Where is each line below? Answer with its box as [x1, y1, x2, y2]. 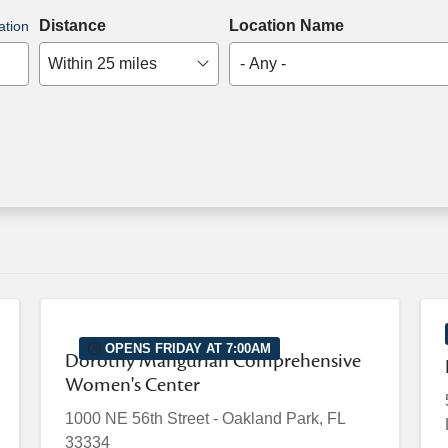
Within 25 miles [48, 55, 158, 72]
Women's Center [65, 372, 200, 398]
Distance [39, 17, 107, 34]
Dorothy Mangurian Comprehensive [65, 348, 361, 374]
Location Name [229, 17, 345, 34]
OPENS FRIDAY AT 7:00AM [101, 340, 272, 356]
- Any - [240, 55, 287, 72]
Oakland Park [222, 410, 319, 427]
